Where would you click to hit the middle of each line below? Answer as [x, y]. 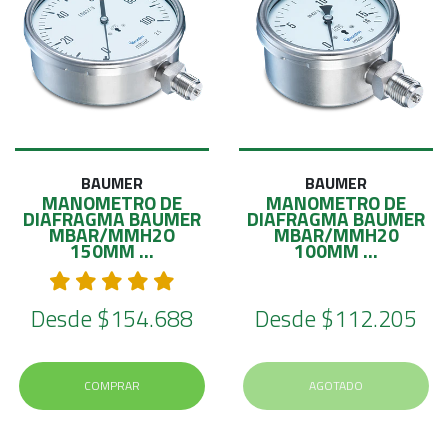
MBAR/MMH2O [112, 234]
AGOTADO [336, 386]
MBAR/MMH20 [336, 234]
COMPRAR [112, 386]
